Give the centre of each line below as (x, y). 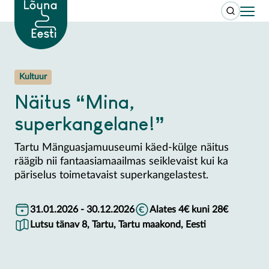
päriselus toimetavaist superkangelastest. (111, 175)
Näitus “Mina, (75, 101)
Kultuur (33, 77)
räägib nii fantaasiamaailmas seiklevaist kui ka (121, 161)
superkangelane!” (89, 123)
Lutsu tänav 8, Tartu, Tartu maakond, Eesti (118, 225)
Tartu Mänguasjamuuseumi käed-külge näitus (122, 147)
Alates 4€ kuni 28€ (189, 209)
